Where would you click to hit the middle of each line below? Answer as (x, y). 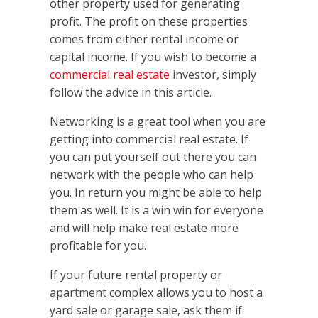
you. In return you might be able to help (156, 193)
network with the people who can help (152, 175)
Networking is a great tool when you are (158, 122)
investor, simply (213, 75)
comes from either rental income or (144, 39)
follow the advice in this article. (131, 93)
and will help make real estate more (144, 228)
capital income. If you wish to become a (153, 57)
